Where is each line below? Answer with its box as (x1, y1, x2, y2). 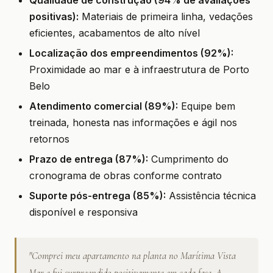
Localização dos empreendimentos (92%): (29, 47, 233, 59)
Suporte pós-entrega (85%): (29, 190, 166, 202)
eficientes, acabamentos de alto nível (29, 27, 200, 39)
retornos (29, 133, 69, 145)
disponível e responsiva (29, 206, 138, 218)
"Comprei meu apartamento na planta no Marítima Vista (29, 249, 236, 262)
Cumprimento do (148, 153, 229, 165)
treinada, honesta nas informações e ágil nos (29, 116, 237, 129)
